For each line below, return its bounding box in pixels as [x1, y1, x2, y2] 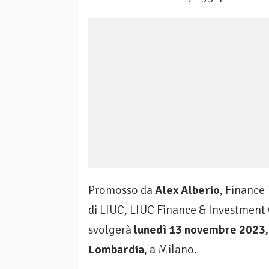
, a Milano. [144, 242, 197, 258]
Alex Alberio [155, 183, 220, 198]
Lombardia [88, 242, 144, 258]
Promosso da [88, 183, 155, 198]
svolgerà [88, 222, 134, 238]
